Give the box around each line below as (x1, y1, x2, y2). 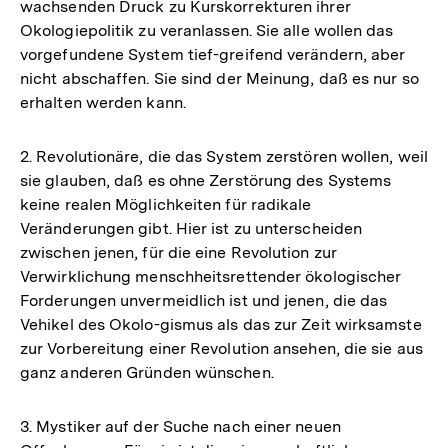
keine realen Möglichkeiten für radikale (20, 194, 312, 214)
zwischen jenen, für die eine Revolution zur (20, 242, 337, 262)
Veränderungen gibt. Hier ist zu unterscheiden (20, 218, 363, 238)
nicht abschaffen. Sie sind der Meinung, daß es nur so (20, 68, 419, 88)
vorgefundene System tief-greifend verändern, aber (20, 44, 406, 64)
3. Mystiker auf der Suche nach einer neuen (20, 416, 341, 436)
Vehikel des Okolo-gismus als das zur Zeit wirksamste (20, 314, 422, 334)
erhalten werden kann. (20, 92, 186, 112)
